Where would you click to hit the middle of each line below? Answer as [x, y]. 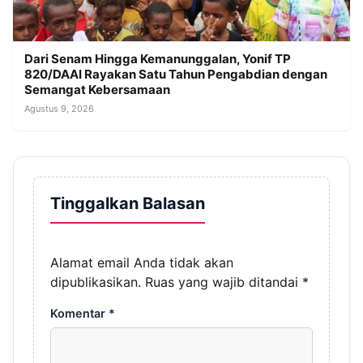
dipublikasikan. [96, 282]
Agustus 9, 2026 [59, 108]
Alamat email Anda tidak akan [142, 262]
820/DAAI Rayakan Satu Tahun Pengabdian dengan [176, 74]
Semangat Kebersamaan [97, 89]
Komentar [79, 313]
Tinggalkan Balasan [128, 203]
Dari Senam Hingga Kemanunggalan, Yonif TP [158, 58]
